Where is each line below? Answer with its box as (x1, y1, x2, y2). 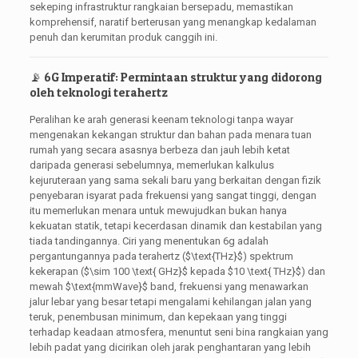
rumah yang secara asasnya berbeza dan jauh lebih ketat (29, 143, 290, 156)
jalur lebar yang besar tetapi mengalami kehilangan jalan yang (29, 295, 312, 308)
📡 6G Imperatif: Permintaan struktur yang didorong (29, 69, 322, 85)
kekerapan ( (29, 265, 84, 277)
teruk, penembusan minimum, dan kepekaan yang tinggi (29, 310, 287, 323)
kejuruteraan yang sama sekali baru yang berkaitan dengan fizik (29, 173, 321, 186)
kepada (187, 265, 228, 277)
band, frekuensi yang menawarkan (147, 280, 308, 292)
